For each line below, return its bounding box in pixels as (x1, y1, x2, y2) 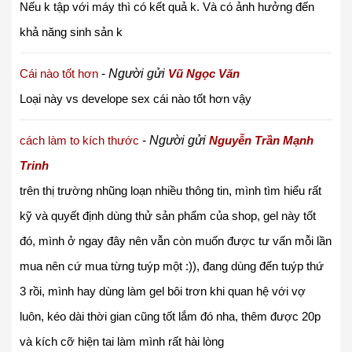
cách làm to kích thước (20, 133, 142, 147)
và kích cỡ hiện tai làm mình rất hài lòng (20, 334, 224, 348)
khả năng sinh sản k (20, 24, 123, 38)
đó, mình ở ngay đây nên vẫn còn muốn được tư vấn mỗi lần (20, 233, 332, 247)
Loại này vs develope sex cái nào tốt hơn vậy (20, 91, 251, 105)
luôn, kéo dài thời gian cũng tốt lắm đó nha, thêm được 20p (20, 309, 321, 323)
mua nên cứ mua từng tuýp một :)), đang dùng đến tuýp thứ (20, 258, 324, 273)
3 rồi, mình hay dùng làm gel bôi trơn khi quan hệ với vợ (20, 284, 306, 298)
